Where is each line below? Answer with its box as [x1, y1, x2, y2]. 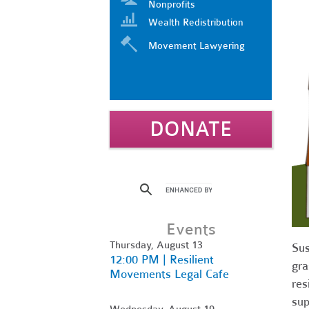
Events [166, 219, 216, 239]
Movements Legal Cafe [110, 266, 229, 281]
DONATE [149, 117, 232, 141]
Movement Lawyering [148, 39, 245, 52]
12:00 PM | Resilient [110, 252, 214, 267]
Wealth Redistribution [148, 16, 243, 28]
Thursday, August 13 [110, 238, 203, 251]
